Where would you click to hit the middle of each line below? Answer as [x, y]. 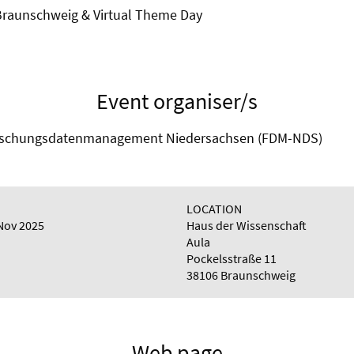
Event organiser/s [177, 101]
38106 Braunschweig [241, 275]
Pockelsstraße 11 [232, 258]
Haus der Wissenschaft [247, 225]
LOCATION [214, 209]
